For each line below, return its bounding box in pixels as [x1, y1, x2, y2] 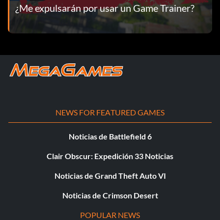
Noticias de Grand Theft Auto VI [54, 171, 166, 181]
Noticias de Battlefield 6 [68, 132, 152, 141]
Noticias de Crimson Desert [62, 191, 158, 200]
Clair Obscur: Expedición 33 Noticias [47, 151, 173, 161]
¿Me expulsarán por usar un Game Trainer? [15, 2, 194, 14]
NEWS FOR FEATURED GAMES [55, 108, 165, 117]
